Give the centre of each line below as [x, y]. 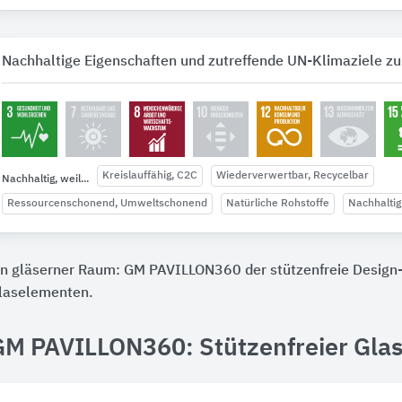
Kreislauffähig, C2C [150, 176]
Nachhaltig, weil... [45, 179]
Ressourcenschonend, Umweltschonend [107, 203]
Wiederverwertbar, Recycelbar [293, 176]
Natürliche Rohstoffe [278, 203]
